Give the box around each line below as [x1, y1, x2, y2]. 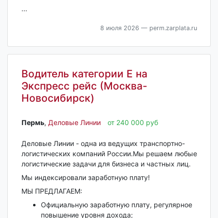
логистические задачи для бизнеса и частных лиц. [21, 160, 191, 168]
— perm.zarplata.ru [139, 24, 197, 32]
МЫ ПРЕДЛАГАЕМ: [21, 187, 82, 196]
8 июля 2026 [100, 24, 139, 32]
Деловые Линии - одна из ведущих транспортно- [21, 139, 185, 148]
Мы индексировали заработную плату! [21, 173, 150, 182]
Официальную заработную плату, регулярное [40, 200, 192, 209]
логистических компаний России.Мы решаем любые [21, 149, 197, 158]
